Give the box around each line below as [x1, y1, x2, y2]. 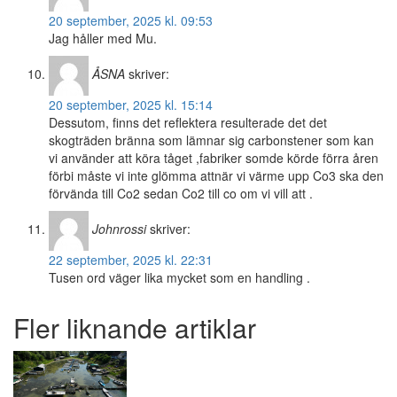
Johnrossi [92, 220, 146, 238]
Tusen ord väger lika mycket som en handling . [49, 269, 310, 287]
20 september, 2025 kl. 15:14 [49, 96, 213, 114]
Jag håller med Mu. [49, 29, 157, 48]
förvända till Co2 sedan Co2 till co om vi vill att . [49, 184, 313, 203]
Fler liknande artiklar [13, 308, 256, 347]
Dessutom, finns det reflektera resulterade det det [49, 113, 327, 132]
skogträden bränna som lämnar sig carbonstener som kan [49, 131, 374, 150]
